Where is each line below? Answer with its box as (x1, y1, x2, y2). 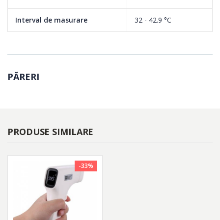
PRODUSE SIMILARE (7, 126, 94, 138)
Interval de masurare (15, 15, 87, 25)
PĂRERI (7, 71, 39, 83)
